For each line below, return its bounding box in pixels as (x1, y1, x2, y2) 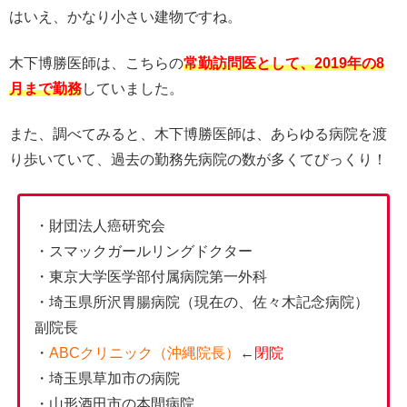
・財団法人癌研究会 (34, 217, 165, 233)
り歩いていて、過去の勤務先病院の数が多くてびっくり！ (9, 152, 387, 168)
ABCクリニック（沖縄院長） (48, 344, 240, 361)
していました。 (82, 80, 184, 96)
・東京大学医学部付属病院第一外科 (34, 268, 267, 284)
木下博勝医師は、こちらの (9, 55, 184, 71)
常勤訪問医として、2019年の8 (184, 55, 384, 71)
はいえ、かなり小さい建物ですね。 (9, 9, 242, 25)
